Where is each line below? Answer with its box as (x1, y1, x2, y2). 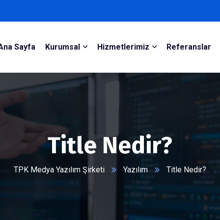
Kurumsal (45, 42, 80, 52)
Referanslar (166, 42, 211, 52)
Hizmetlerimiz (97, 42, 149, 52)
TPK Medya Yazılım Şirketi (14, 165, 105, 174)
